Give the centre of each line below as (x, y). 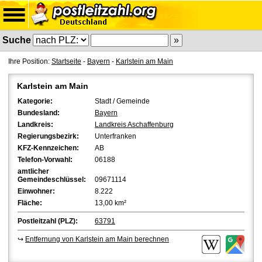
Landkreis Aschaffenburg (134, 125)
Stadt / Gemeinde (122, 101)
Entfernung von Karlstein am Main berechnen (97, 239)
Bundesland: (39, 113)
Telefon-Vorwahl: (45, 160)
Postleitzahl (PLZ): (48, 221)
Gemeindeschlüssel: (52, 180)
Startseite (66, 61)
